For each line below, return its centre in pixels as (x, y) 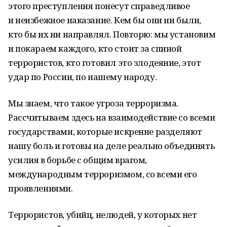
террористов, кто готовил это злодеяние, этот (105, 63)
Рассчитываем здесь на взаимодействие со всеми (112, 117)
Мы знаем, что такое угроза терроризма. (93, 103)
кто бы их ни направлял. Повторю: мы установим (112, 34)
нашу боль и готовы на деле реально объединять (111, 146)
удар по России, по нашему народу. (83, 77)
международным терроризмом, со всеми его (103, 174)
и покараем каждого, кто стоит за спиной (95, 48)
